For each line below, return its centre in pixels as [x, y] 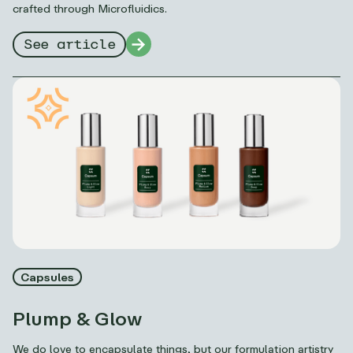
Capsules [48, 277]
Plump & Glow [78, 318]
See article [70, 45]
